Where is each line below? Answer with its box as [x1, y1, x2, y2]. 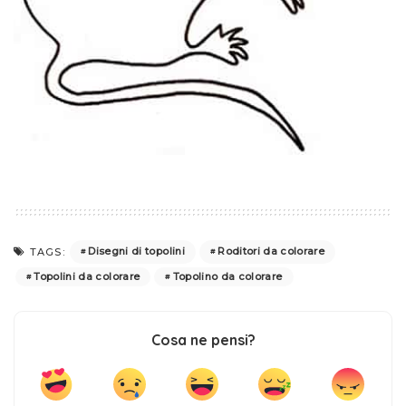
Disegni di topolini [88, 245, 185, 258]
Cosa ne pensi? [150, 330, 256, 349]
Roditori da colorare [217, 245, 325, 258]
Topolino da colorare [172, 269, 283, 283]
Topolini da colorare [34, 269, 140, 283]
